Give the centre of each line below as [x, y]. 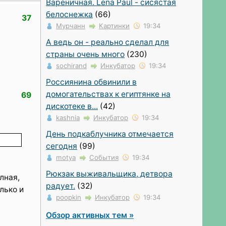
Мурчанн [71, 26]
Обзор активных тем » [90, 215]
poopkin [69, 197]
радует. [61, 186]
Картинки [114, 26]
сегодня [62, 146]
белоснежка [69, 15]
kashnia [68, 117]
